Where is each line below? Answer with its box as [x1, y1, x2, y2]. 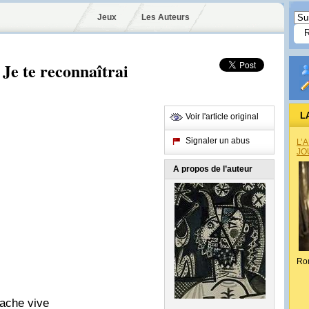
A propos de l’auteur [173, 164, 252, 174]
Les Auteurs [141, 12, 190, 22]
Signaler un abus [186, 136, 250, 146]
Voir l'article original [186, 112, 259, 121]
